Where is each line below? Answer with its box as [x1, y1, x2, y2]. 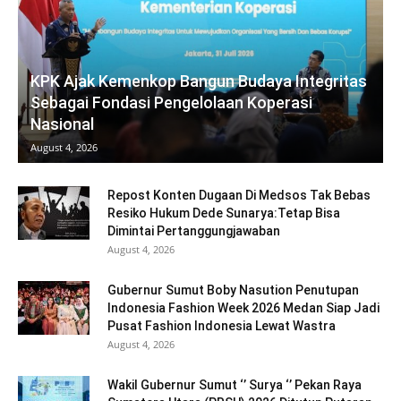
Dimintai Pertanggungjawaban [107, 223, 280, 238]
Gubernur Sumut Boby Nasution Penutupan [107, 282, 359, 297]
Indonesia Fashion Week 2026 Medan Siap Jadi [107, 300, 380, 315]
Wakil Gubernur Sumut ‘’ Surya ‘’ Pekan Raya [107, 377, 362, 392]
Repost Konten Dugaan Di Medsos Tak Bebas [107, 187, 371, 202]
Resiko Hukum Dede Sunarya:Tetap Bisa [107, 205, 340, 220]
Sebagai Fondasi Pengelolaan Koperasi [30, 92, 312, 112]
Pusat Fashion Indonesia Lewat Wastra [107, 318, 336, 333]
